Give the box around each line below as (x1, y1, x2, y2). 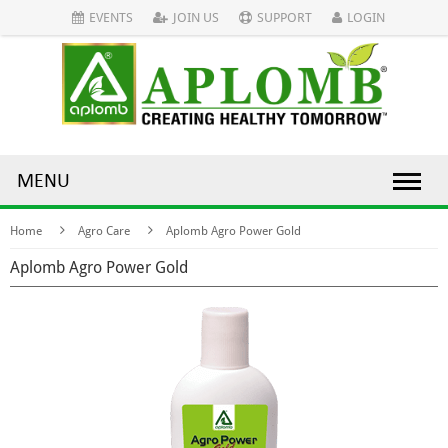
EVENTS (88, 10, 133, 25)
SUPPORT (256, 10, 312, 25)
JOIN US (172, 10, 219, 25)
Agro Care (78, 224, 130, 239)
